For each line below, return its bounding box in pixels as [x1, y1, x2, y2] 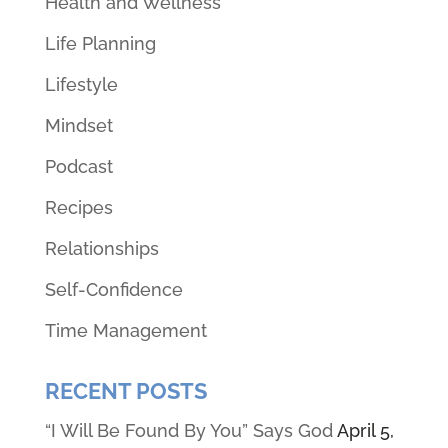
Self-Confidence [44, 278, 183, 300]
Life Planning [44, 32, 156, 54]
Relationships [44, 237, 159, 259]
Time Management [44, 319, 207, 341]
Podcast [44, 155, 113, 177]
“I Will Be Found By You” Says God [44, 419, 333, 441]
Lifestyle [44, 73, 118, 95]
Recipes [44, 196, 113, 218]
